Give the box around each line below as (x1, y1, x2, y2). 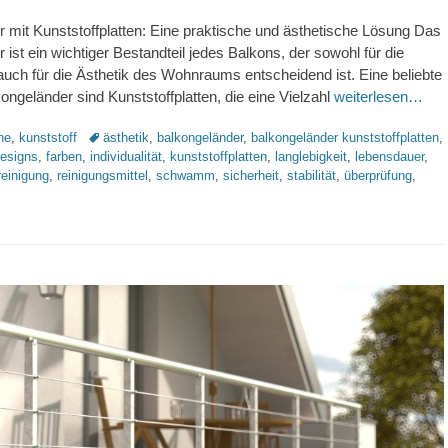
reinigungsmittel (57, 167, 148, 183)
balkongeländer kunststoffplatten (251, 129, 439, 145)
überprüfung (344, 167, 412, 183)
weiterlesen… (334, 87, 423, 105)
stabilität (287, 167, 336, 183)
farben (46, 148, 82, 164)
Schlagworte (86, 128, 157, 144)
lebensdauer (355, 148, 424, 164)
